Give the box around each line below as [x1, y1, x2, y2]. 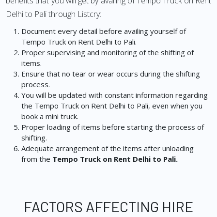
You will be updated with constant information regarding [21, 90, 208, 100]
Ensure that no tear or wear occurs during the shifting [21, 69, 200, 78]
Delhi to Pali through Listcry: [6, 9, 101, 19]
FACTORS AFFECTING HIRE [24, 198, 193, 215]
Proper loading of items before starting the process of [21, 122, 204, 132]
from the [21, 154, 52, 164]
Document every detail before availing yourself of [21, 26, 186, 36]
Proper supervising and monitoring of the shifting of [21, 47, 194, 57]
